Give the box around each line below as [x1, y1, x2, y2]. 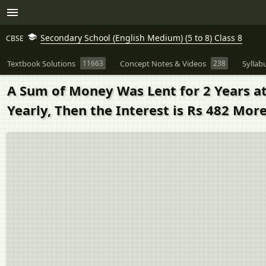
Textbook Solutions [7, 58, 75, 69]
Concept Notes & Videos [120, 58, 206, 69]
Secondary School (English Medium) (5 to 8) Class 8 [40, 32, 242, 43]
